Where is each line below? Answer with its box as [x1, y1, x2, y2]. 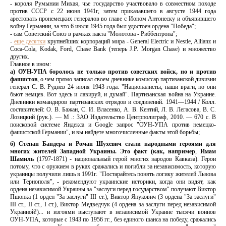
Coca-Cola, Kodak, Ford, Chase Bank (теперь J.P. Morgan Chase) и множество [10, 45, 216, 53]
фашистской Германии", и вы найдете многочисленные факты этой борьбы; [10, 129, 200, 136]
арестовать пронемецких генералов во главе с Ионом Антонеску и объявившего [10, 15, 216, 23]
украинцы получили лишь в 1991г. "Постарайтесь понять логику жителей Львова [10, 171, 216, 178]
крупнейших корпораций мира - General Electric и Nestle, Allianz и [45, 38, 216, 45]
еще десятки [14, 38, 45, 45]
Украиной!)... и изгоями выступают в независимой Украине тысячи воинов [10, 208, 216, 216]
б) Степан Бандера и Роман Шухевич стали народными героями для [10, 140, 216, 148]
